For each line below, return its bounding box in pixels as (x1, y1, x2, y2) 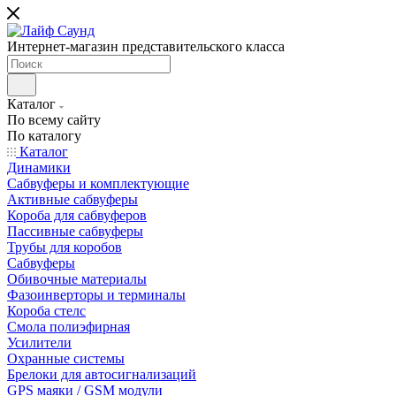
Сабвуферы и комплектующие (7, 176, 189, 191)
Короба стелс (7, 303, 86, 318)
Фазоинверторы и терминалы (7, 287, 186, 302)
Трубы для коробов (7, 240, 122, 255)
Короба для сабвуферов (7, 208, 147, 223)
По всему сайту (7, 112, 101, 127)
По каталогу (7, 128, 81, 143)
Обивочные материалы (7, 271, 147, 286)
